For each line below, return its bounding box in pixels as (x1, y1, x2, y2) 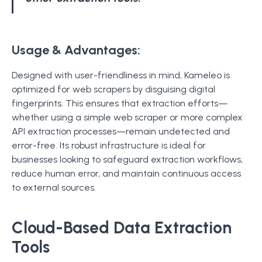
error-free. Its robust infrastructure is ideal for (12, 140, 206, 151)
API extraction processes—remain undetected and (12, 126, 230, 137)
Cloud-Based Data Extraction (12, 218, 232, 237)
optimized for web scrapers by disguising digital (12, 84, 215, 95)
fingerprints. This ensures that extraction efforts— (12, 98, 227, 109)
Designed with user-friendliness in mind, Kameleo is (12, 70, 230, 81)
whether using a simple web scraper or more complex (12, 112, 243, 123)
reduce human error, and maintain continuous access (12, 168, 241, 179)
